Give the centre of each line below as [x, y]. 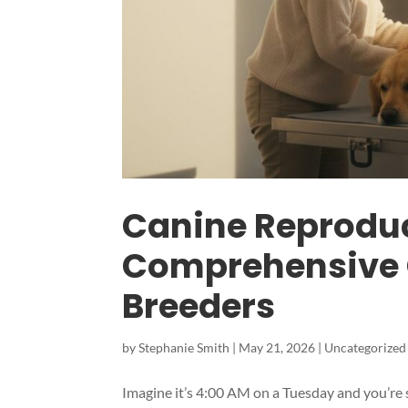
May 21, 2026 [277, 348]
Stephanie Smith [184, 348]
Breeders [199, 306]
